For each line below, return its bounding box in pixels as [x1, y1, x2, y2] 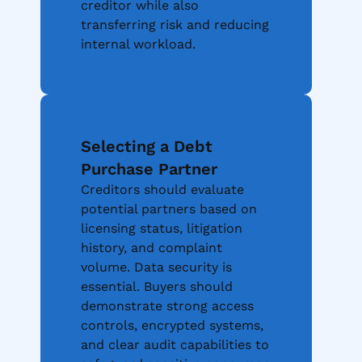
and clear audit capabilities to [81, 337, 269, 353]
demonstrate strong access [81, 298, 254, 314]
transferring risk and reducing [81, 17, 269, 33]
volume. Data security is [81, 259, 232, 276]
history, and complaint [81, 240, 222, 256]
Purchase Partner [81, 159, 217, 179]
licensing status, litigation [81, 221, 242, 237]
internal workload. [81, 36, 196, 53]
